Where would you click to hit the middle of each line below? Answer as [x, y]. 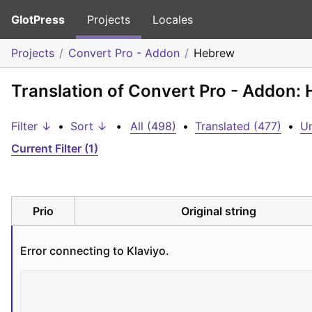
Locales [173, 19]
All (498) [153, 126]
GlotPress [38, 19]
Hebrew [214, 53]
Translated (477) [238, 126]
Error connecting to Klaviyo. [95, 250]
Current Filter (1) [55, 148]
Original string [219, 211]
